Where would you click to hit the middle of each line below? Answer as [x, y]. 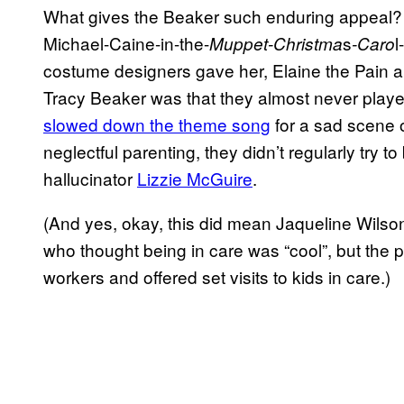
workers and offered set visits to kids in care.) [217, 277]
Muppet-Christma [276, 44]
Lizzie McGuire [195, 179]
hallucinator [90, 179]
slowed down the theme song [157, 124]
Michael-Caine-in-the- [126, 43]
